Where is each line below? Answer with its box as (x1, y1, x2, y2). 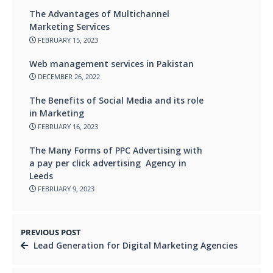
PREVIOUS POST (21, 227, 81, 238)
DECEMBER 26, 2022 (36, 72, 100, 82)
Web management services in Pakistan (29, 57, 194, 69)
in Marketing (29, 107, 84, 119)
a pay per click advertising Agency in (29, 157, 186, 169)
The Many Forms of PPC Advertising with (29, 144, 202, 156)
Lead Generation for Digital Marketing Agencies (34, 239, 238, 252)
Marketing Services (29, 21, 110, 33)
